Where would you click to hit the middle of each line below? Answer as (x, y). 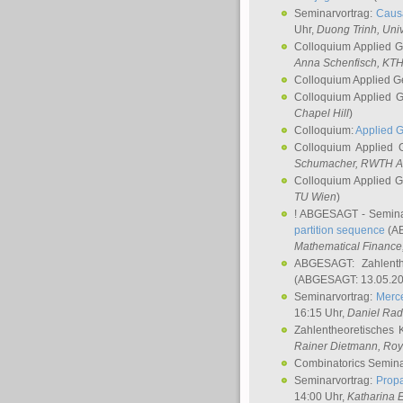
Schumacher (325, 164)
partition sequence (340, 230)
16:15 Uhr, (321, 313)
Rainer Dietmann (336, 346)
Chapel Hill (322, 113)
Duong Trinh (347, 30)
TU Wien (315, 197)
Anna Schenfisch (336, 63)
